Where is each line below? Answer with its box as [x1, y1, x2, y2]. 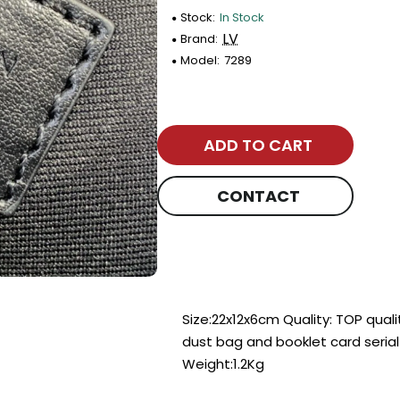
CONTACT [216, 184, 300, 207]
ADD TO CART [204, 133, 313, 156]
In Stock [220, 9, 265, 26]
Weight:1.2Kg [182, 354, 265, 373]
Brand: [180, 30, 219, 47]
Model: [180, 52, 221, 69]
